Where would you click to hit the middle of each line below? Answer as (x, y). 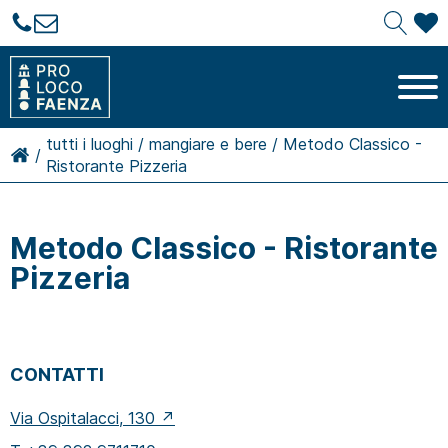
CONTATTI (57, 374)
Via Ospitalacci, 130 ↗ (92, 417)
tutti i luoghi (89, 143)
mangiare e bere (208, 143)
